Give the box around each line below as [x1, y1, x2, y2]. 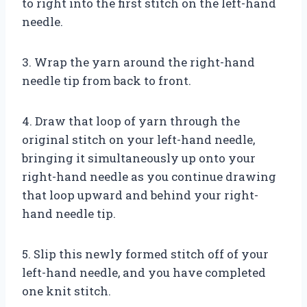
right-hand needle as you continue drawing [22, 168, 276, 184]
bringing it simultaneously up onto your [22, 149, 256, 166]
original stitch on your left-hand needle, [22, 131, 255, 147]
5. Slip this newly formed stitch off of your [22, 245, 269, 262]
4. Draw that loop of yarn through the [22, 112, 240, 129]
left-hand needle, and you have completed [22, 264, 266, 280]
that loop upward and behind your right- [22, 186, 258, 203]
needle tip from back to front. [22, 72, 191, 88]
